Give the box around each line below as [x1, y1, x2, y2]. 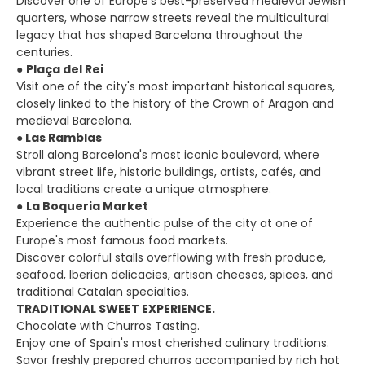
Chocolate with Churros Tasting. [16, 318, 200, 334]
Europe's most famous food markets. [16, 232, 228, 248]
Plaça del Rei [26, 61, 103, 77]
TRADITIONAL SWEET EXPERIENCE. [16, 301, 215, 317]
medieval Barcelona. [16, 112, 132, 129]
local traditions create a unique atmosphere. [16, 181, 271, 197]
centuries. [16, 44, 73, 60]
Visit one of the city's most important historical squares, [16, 78, 335, 95]
